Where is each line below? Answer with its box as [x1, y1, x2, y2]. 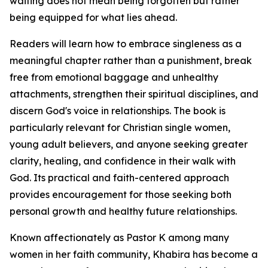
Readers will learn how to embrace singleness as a [10, 38, 242, 50]
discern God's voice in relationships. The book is [10, 105, 226, 117]
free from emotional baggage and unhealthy [10, 71, 218, 84]
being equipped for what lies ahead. [10, 11, 177, 24]
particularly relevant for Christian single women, [10, 121, 230, 134]
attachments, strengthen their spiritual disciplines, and [10, 88, 258, 100]
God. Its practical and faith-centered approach [10, 172, 229, 184]
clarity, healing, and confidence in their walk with [10, 155, 236, 167]
